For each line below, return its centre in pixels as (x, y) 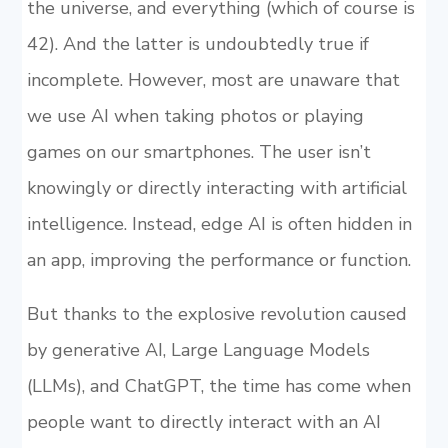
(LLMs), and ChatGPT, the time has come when (218, 386)
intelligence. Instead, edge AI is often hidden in (219, 224)
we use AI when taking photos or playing (195, 116)
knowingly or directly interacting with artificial (216, 188)
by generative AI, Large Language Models (198, 350)
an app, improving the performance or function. (218, 260)
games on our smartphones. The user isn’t (198, 152)
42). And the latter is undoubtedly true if (197, 44)
